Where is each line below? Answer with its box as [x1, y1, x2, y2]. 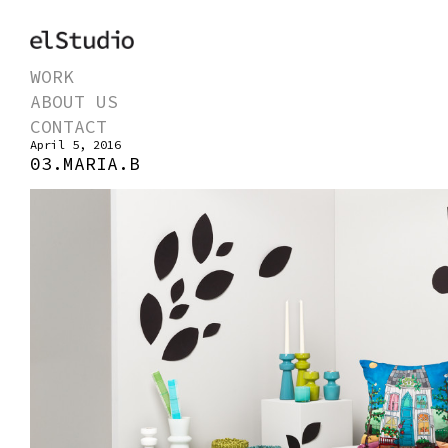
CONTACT [30, 114, 107, 138]
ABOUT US [30, 89, 118, 113]
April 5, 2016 [30, 136, 121, 152]
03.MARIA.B [30, 151, 140, 175]
